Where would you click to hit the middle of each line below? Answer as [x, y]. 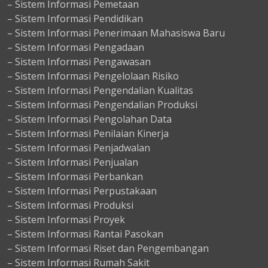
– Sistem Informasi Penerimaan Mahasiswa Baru [116, 33]
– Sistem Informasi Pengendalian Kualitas [100, 91]
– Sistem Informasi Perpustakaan [82, 191]
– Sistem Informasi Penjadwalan [79, 148]
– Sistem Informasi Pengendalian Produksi [102, 105]
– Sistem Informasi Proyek [66, 220]
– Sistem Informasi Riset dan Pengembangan [108, 249]
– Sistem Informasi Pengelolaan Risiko [93, 76]
